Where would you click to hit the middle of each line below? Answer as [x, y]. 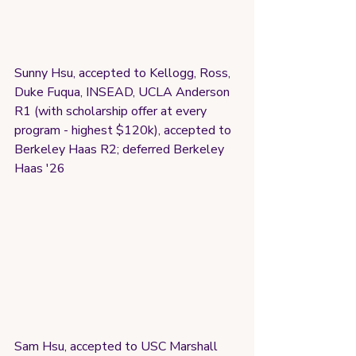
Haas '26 [40, 169]
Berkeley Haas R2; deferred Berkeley [121, 150]
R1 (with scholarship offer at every [112, 112]
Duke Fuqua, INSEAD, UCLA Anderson [124, 93]
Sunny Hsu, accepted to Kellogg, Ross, [124, 74]
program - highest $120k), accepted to [124, 131]
